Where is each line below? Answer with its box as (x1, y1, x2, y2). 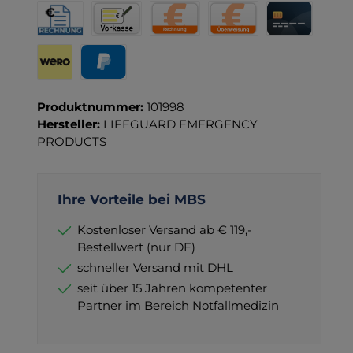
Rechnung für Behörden (35, 35, 179, 51)
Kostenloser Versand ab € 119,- (76, 221, 252, 237)
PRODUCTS (36, 133, 106, 149)
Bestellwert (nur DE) (76, 239, 195, 255)
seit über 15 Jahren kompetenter (76, 280, 267, 295)
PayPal (79, 79, 121, 95)
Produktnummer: (36, 98, 147, 114)
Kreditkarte (265, 35, 333, 51)
